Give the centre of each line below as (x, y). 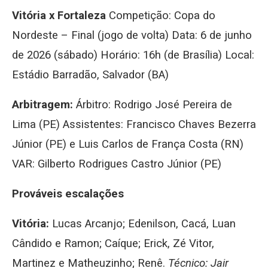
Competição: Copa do (161, 16)
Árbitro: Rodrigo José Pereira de (153, 105)
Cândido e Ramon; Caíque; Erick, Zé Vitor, (113, 244)
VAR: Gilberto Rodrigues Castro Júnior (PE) (117, 164)
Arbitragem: (42, 105)
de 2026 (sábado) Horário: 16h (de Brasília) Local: (133, 55)
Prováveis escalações (68, 194)
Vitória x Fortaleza (59, 16)
